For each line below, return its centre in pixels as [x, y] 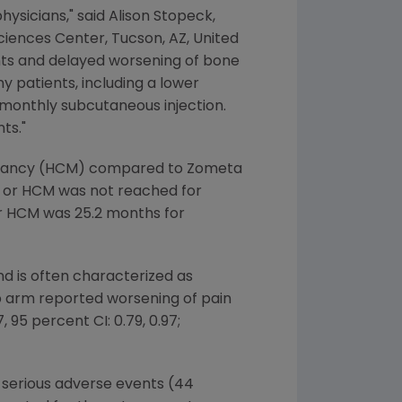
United [216, 39]
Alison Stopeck [161, 17]
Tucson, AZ [149, 39]
